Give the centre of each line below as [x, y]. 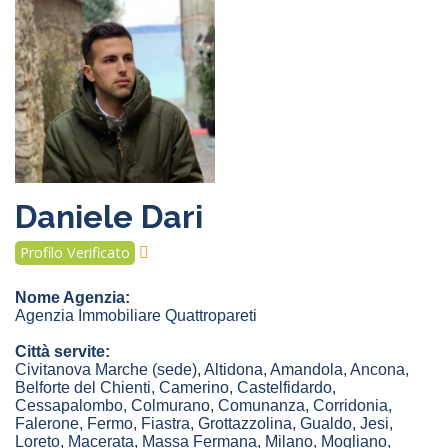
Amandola [306, 370]
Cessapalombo [69, 406]
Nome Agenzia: [72, 298]
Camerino [194, 388]
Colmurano [170, 406]
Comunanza [261, 406]
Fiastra [165, 424]
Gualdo [326, 424]
